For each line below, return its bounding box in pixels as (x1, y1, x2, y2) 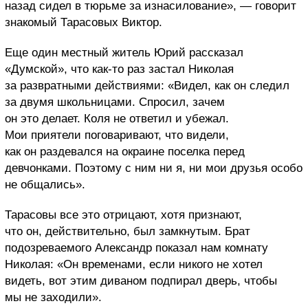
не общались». (5, 177, 85, 191)
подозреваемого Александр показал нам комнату (5, 241, 268, 254)
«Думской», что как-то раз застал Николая (5, 62, 234, 76)
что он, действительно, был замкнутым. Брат (5, 224, 250, 238)
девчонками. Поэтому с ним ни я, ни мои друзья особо (5, 161, 302, 175)
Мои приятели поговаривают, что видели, (5, 128, 229, 142)
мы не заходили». (5, 290, 102, 304)
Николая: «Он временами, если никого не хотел (5, 257, 263, 271)
